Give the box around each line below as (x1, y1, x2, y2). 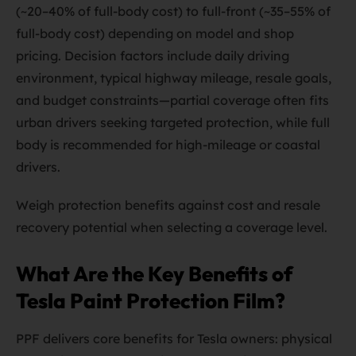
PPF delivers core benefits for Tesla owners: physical (16, 331, 332, 346)
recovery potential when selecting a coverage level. (16, 219, 327, 235)
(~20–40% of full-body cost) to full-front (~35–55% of (16, 3, 331, 19)
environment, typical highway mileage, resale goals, (16, 70, 331, 86)
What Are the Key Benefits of (16, 261, 293, 287)
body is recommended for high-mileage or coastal (16, 137, 320, 153)
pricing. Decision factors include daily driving (16, 48, 289, 64)
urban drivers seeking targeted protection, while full (16, 114, 330, 130)
